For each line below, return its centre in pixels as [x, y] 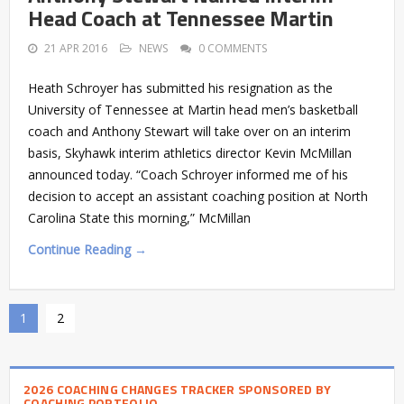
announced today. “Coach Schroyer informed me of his [188, 174]
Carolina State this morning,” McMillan [139, 217]
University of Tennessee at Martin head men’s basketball [193, 109]
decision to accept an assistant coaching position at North [198, 196]
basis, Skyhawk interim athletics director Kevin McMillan [190, 152]
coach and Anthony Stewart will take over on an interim [189, 131]
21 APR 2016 [76, 48]
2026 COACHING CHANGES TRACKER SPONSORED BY [178, 389]
